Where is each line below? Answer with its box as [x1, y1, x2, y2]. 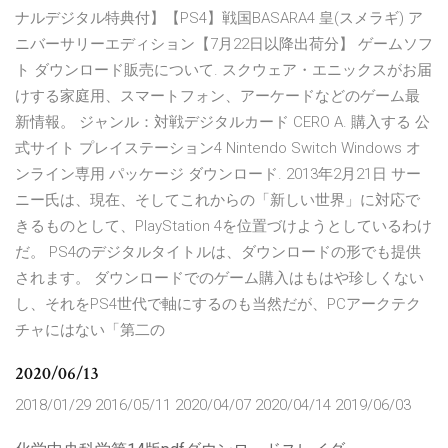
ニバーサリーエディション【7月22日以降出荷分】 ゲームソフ [15, 35, 433, 54]
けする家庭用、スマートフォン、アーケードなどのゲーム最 [15, 87, 420, 106]
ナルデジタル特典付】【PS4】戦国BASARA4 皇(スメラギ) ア [15, 9, 423, 28]
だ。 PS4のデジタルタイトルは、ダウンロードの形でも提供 [15, 243, 421, 262]
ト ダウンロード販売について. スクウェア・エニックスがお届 [15, 61, 432, 80]
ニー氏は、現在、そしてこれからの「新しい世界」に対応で [15, 191, 420, 210]
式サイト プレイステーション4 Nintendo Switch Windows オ [15, 139, 421, 158]
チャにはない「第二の [15, 321, 169, 340]
